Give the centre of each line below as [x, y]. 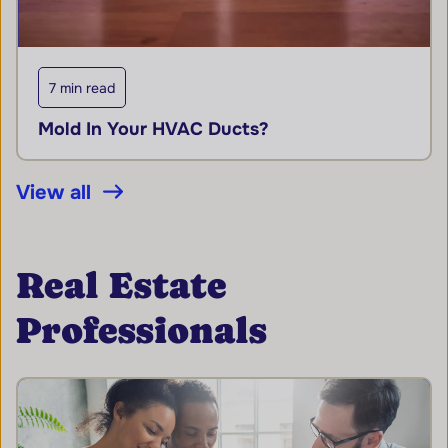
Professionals [141, 330]
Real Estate [121, 285]
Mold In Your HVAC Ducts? [153, 129]
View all [53, 192]
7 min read [82, 88]
